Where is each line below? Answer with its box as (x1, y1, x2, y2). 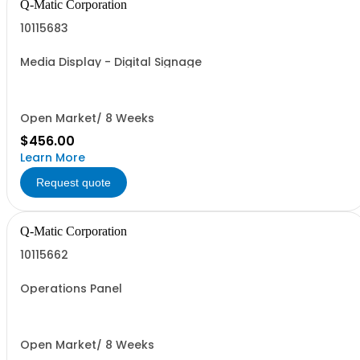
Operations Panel (20, 280, 122, 297)
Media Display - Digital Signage (20, 54, 202, 70)
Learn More (20, 149, 85, 166)
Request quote (36, 176, 111, 189)
